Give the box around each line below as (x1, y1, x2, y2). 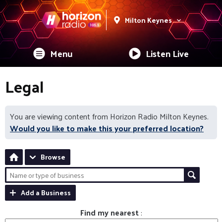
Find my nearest (80, 205, 141, 220)
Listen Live (146, 45, 189, 61)
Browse (41, 151, 65, 163)
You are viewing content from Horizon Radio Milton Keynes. (10, 109, 209, 123)
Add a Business (21, 186, 71, 199)
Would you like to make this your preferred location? (10, 121, 204, 135)
